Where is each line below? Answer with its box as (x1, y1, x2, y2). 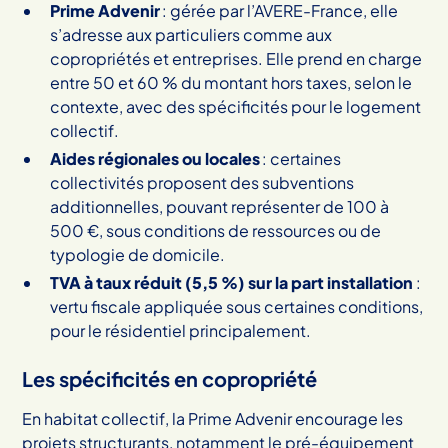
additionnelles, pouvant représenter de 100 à (50, 195, 390, 217)
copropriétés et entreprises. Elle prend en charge (50, 47, 423, 69)
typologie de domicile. (50, 243, 226, 265)
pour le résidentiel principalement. (50, 319, 312, 341)
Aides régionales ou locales (50, 147, 261, 169)
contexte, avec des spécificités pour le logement (50, 95, 422, 117)
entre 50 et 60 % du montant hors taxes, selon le (50, 71, 413, 93)
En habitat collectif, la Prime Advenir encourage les (22, 407, 404, 429)
